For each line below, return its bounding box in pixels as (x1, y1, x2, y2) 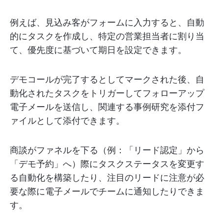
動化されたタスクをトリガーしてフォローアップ (10, 87, 204, 98)
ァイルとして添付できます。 (10, 115, 125, 126)
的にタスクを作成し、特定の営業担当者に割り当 (10, 30, 204, 41)
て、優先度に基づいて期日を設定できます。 (10, 44, 187, 55)
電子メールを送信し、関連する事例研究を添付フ (10, 101, 204, 112)
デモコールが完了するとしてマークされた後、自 (10, 74, 204, 84)
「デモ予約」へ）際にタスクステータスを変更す (10, 158, 204, 169)
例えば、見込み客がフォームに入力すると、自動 (10, 17, 204, 27)
